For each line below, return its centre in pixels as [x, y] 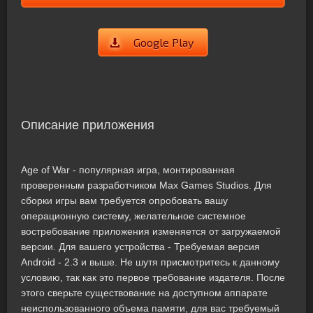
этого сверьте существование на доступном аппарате [144, 293]
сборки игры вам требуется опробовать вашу [124, 201]
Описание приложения [88, 125]
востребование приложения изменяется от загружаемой [151, 231]
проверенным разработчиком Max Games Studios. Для [146, 185]
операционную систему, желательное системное [133, 216]
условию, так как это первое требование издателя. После [153, 277]
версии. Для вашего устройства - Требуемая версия [140, 247]
